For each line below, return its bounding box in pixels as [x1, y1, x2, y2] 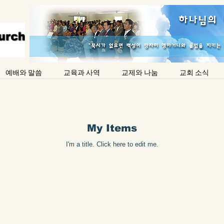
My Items [87, 122, 137, 133]
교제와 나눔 [121, 68, 158, 77]
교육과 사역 [63, 68, 100, 77]
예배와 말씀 [5, 68, 42, 77]
